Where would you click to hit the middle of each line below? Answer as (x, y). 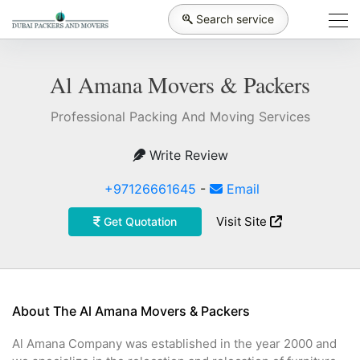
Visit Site (243, 221)
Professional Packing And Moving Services (180, 117)
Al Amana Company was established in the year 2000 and (174, 344)
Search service (235, 19)
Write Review (186, 155)
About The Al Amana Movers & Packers (131, 311)
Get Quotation (138, 221)
